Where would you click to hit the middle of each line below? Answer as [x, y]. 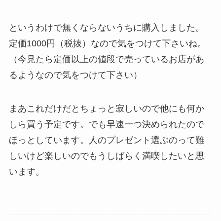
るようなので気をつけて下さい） [75, 75]
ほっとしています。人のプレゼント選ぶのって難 [106, 140]
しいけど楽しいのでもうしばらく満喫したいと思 [106, 156]
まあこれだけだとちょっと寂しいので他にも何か [106, 108]
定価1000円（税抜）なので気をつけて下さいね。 [107, 43]
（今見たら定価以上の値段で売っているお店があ [106, 59]
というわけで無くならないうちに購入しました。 [106, 27]
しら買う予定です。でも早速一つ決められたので [106, 124]
